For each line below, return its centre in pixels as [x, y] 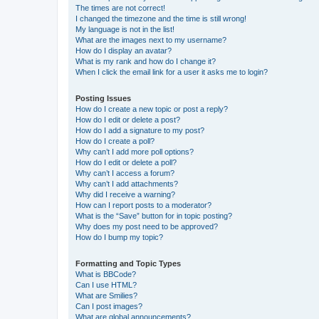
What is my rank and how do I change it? [146, 61]
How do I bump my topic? [119, 237]
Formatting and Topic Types [128, 263]
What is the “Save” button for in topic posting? [154, 215]
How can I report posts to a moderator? [143, 205]
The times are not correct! [120, 7]
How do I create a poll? [115, 141]
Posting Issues [103, 98]
